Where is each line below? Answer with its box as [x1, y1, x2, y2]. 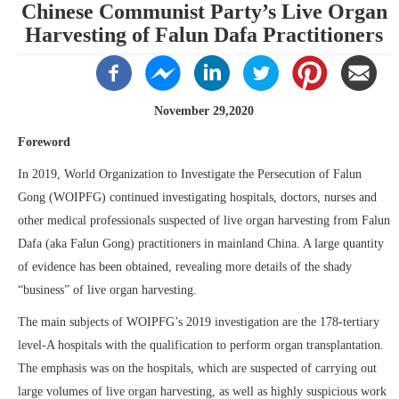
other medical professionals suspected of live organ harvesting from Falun [18, 214, 390, 227]
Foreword [18, 135, 70, 149]
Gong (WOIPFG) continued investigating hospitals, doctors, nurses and [18, 191, 377, 204]
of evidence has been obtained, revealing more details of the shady [18, 260, 352, 273]
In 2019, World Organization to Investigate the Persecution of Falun [18, 167, 362, 181]
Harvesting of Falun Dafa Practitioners [25, 23, 383, 46]
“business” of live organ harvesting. [18, 283, 197, 297]
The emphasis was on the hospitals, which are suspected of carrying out [18, 362, 377, 375]
